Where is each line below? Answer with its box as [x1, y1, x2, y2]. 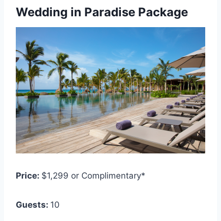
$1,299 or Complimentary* [41, 171, 146, 181]
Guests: [16, 200, 50, 210]
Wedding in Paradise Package [16, 5, 188, 20]
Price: [16, 171, 41, 181]
